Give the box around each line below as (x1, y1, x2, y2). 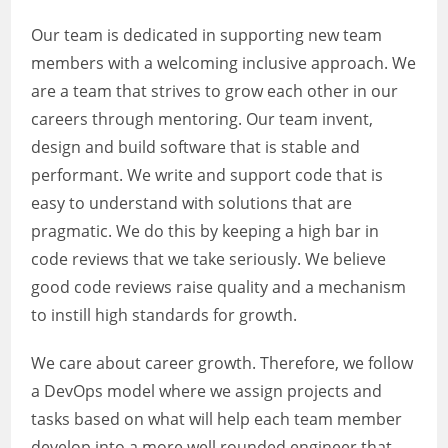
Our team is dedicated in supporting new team (31, 24, 383, 46)
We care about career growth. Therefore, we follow (31, 352, 414, 374)
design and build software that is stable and (31, 136, 361, 158)
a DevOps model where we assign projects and (31, 380, 383, 402)
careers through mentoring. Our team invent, (31, 108, 374, 130)
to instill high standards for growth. (31, 304, 298, 326)
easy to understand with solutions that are (31, 192, 353, 214)
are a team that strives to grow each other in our (31, 80, 399, 102)
